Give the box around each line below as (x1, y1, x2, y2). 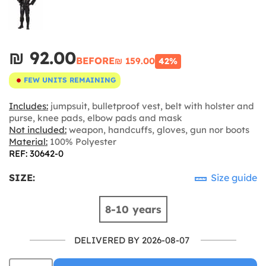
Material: (9, 135, 47, 147)
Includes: (9, 100, 48, 112)
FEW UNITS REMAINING (24, 75, 116, 85)
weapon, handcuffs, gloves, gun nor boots (66, 123, 249, 135)
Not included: (9, 123, 66, 135)
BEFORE (76, 54, 115, 66)
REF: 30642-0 (9, 147, 64, 159)
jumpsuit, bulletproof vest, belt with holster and (48, 100, 254, 112)
